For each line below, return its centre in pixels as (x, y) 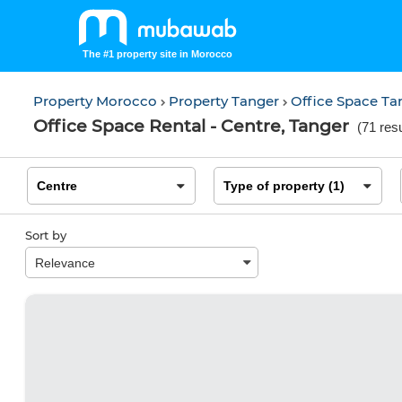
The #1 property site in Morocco (157, 54)
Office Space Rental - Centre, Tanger (191, 126)
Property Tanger (226, 101)
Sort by (46, 235)
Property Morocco (97, 101)
